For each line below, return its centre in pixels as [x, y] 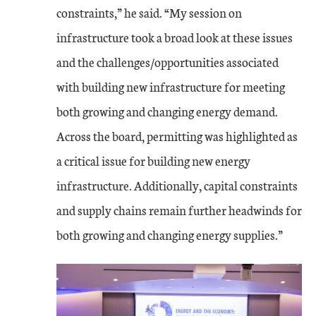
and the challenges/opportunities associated [168, 61]
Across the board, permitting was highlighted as [177, 135]
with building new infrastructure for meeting [171, 86]
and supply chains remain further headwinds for [179, 209]
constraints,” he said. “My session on [149, 12]
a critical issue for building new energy [153, 160]
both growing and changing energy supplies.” [170, 234]
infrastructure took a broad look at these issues [175, 37]
